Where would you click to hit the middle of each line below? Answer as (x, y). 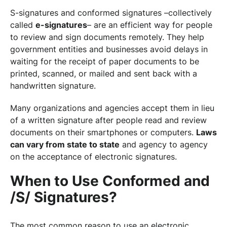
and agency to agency (164, 144)
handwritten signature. (53, 86)
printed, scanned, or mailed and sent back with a (104, 73)
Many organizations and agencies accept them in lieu (112, 108)
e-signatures (61, 25)
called (23, 25)
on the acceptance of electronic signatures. (93, 157)
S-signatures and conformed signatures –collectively (111, 13)
